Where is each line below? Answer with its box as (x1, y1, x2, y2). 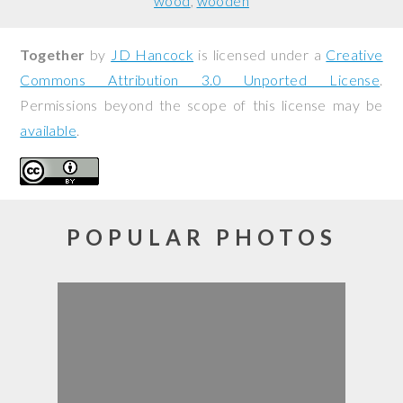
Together (20, 46, 85, 63)
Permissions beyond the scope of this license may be (20, 96, 383, 113)
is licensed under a (193, 46, 327, 63)
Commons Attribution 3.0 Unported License (20, 71, 381, 88)
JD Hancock (111, 46, 194, 63)
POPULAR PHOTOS (66, 224, 337, 250)
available (20, 121, 76, 139)
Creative (326, 46, 383, 63)
